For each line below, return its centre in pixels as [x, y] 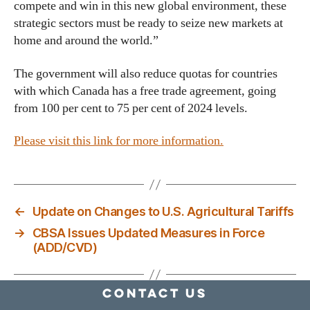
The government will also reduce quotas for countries [146, 73]
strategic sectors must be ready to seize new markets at [148, 23]
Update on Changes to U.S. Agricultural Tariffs [163, 211]
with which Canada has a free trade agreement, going [145, 91]
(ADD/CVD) [65, 247]
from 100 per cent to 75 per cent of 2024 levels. [131, 108]
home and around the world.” [86, 40]
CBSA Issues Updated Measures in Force [148, 233]
